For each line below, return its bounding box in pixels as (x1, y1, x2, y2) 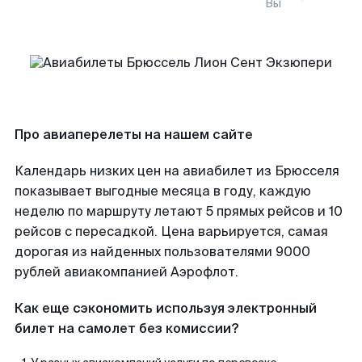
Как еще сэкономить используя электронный (15, 300, 317, 317)
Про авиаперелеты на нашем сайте (15, 126, 253, 143)
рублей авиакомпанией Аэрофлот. (15, 263, 238, 280)
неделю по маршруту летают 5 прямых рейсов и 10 (15, 203, 343, 220)
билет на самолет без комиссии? (15, 320, 238, 337)
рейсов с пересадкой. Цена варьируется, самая (15, 223, 328, 240)
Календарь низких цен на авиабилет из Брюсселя (15, 162, 339, 179)
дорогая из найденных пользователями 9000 (15, 243, 310, 260)
